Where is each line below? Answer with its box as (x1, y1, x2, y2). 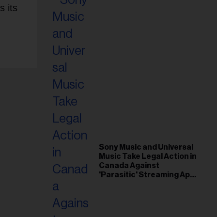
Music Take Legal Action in (99, 153, 197, 161)
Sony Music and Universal (99, 143, 193, 152)
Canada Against (99, 162, 159, 170)
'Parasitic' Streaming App (99, 171, 195, 179)
